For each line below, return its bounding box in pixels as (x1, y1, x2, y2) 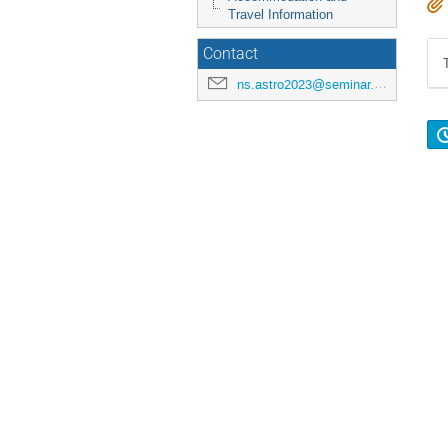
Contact (203, 45, 258, 63)
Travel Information (228, 7, 333, 22)
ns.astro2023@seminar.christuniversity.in (237, 76, 374, 93)
